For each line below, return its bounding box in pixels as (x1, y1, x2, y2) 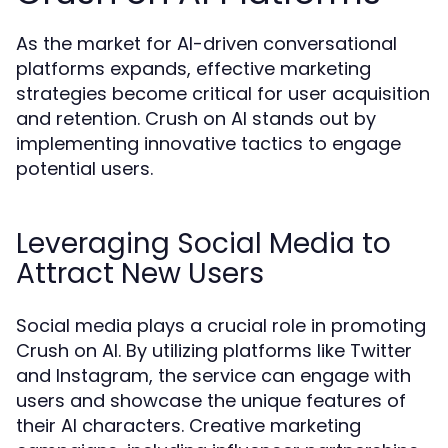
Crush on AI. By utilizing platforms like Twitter (16, 338, 412, 363)
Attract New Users (16, 254, 264, 293)
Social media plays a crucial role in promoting (16, 313, 426, 338)
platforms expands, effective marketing (16, 56, 371, 81)
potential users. (16, 156, 153, 181)
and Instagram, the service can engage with (16, 363, 411, 388)
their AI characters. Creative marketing (16, 413, 361, 438)
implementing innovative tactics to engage (16, 131, 401, 156)
